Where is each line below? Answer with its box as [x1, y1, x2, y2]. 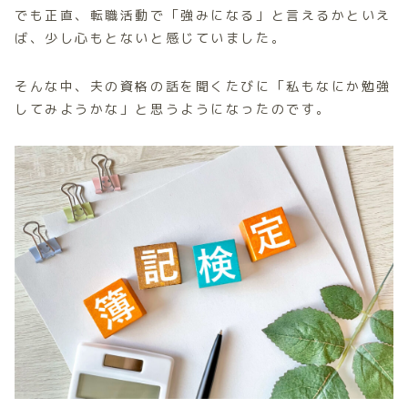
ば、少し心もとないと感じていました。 [15, 29, 287, 47]
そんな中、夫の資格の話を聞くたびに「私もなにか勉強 [15, 77, 392, 96]
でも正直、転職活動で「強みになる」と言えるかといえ [15, 6, 392, 25]
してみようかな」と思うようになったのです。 [15, 100, 331, 118]
